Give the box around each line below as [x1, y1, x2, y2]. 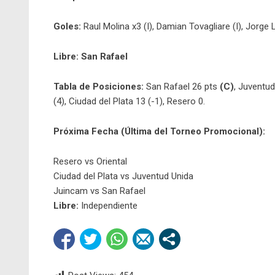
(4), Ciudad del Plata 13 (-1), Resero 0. [53, 96, 205, 107]
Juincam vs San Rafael [53, 185, 145, 197]
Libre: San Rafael [53, 51, 128, 63]
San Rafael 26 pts [144, 81, 220, 93]
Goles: [53, 21, 81, 33]
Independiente [79, 200, 137, 212]
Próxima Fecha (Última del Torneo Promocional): [53, 126, 265, 137]
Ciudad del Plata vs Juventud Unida [53, 171, 193, 182]
